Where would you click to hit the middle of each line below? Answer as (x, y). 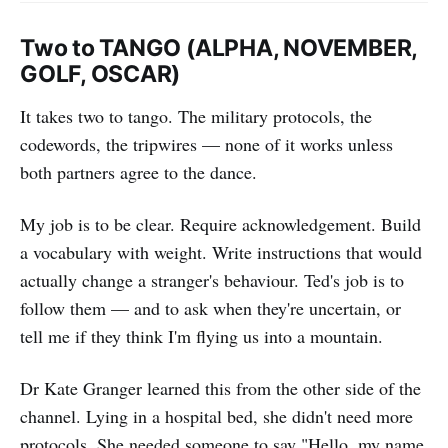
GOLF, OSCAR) (100, 74)
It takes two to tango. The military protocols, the (196, 116)
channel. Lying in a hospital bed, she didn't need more (216, 416)
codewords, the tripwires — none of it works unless (206, 144)
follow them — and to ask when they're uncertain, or (210, 308)
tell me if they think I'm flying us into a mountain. (201, 336)
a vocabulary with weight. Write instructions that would (221, 252)
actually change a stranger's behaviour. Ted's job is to (212, 280)
